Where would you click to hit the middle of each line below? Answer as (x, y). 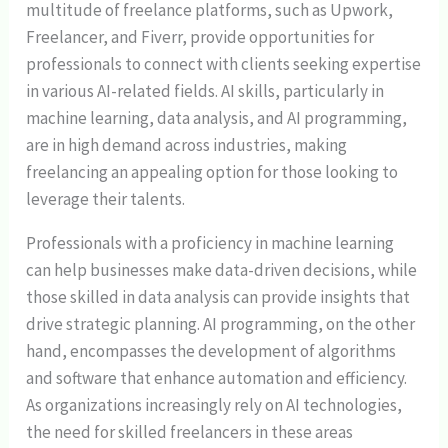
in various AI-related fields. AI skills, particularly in (205, 91)
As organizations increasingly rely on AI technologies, (214, 405)
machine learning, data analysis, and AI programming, (217, 118)
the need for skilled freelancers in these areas (190, 432)
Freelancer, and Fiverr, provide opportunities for (200, 37)
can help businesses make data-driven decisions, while (222, 270)
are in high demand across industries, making (187, 145)
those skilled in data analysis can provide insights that (218, 297)
